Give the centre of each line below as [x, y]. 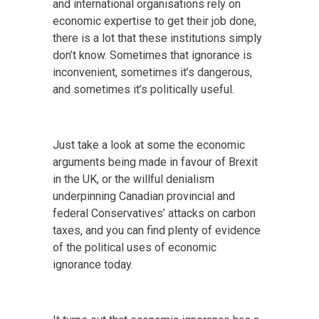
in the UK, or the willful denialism [134, 179]
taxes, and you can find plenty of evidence [157, 230]
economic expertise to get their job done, [155, 21]
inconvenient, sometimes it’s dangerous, [152, 72]
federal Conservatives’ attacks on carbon [154, 213]
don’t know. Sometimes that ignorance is [152, 55]
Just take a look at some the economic [149, 145]
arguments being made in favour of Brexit [155, 162]
